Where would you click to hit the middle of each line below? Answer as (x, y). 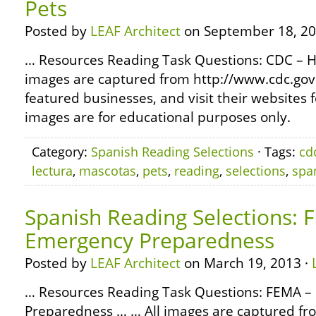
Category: (61, 152)
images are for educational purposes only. (158, 117)
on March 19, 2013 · (246, 263)
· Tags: (276, 152)
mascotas (108, 171)
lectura (52, 171)
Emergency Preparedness (150, 240)
